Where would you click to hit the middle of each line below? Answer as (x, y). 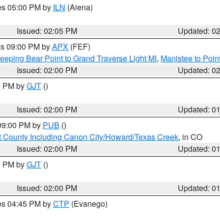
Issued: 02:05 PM (47, 31)
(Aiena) (79, 7)
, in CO (190, 137)
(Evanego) (88, 204)
